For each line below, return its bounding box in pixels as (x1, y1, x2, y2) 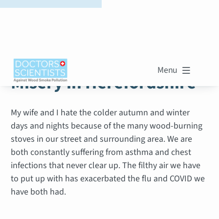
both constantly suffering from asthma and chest (11, 146, 192, 158)
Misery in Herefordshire (11, 70, 197, 96)
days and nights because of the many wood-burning (11, 119, 203, 132)
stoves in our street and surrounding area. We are (11, 132, 193, 145)
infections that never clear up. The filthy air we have (11, 159, 201, 172)
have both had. (11, 185, 66, 198)
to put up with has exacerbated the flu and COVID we (11, 172, 205, 185)
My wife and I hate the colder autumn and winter (11, 106, 190, 119)
